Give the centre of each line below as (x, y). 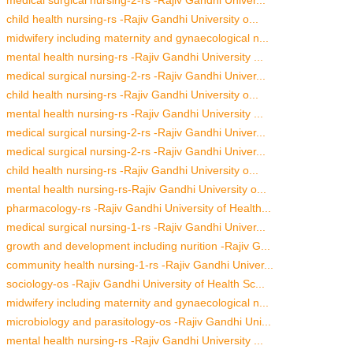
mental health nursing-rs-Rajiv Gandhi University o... (136, 189)
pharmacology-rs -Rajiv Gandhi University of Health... (139, 208)
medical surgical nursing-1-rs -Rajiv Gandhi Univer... (136, 227)
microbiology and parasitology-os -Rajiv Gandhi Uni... (139, 321)
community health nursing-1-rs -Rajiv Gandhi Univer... (140, 264)
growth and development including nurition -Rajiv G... (138, 245)
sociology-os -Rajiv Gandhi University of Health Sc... (136, 283)
